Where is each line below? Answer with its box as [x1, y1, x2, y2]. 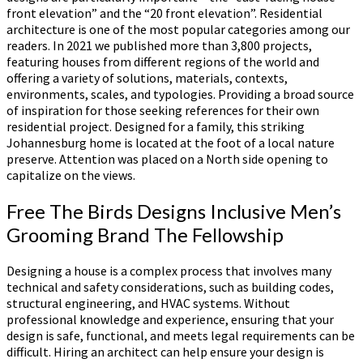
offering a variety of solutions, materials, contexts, [6, 70, 288, 87]
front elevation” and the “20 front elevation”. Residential [6, 5, 322, 22]
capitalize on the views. [6, 167, 135, 184]
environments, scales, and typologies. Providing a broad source [6, 86, 354, 103]
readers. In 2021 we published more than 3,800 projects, [6, 37, 312, 54]
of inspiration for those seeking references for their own [6, 102, 319, 119]
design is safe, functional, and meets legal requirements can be [6, 327, 355, 344]
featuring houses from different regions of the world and [6, 53, 319, 70]
